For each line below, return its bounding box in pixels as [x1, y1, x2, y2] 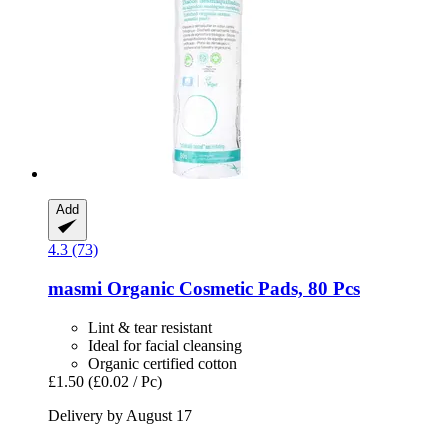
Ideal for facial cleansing [88, 336, 242, 354]
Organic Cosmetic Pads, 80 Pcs [102, 278, 360, 300]
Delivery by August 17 [48, 406, 192, 424]
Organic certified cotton [88, 354, 237, 372]
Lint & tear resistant [88, 318, 212, 336]
